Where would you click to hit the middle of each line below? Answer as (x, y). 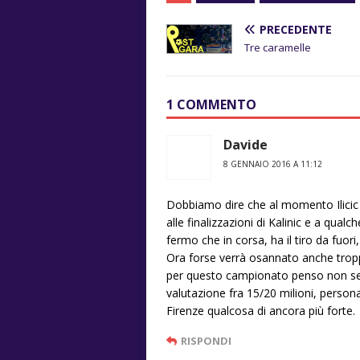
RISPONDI (206, 340)
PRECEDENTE (296, 29)
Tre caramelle (278, 47)
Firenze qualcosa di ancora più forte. (261, 310)
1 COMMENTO (211, 104)
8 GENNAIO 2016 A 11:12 (273, 164)
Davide (245, 144)
